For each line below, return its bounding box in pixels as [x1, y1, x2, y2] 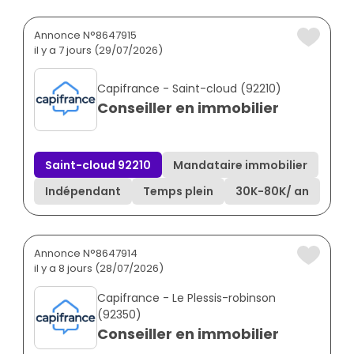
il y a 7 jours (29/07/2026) [34, 42, 163, 58]
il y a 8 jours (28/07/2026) [34, 260, 164, 276]
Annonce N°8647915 [34, 27, 137, 43]
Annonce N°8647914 [34, 245, 137, 261]
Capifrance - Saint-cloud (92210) [97, 80, 281, 96]
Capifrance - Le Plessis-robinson [97, 290, 276, 307]
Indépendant [45, 183, 121, 200]
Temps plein [143, 183, 213, 200]
